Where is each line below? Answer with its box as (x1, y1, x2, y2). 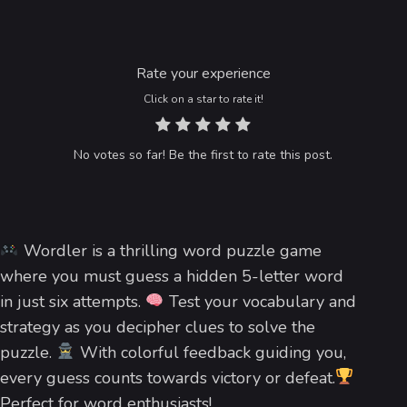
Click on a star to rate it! (143, 91, 263, 106)
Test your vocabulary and (164, 290, 356, 313)
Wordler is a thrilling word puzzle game (18, 239, 322, 262)
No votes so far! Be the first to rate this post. (74, 145, 333, 164)
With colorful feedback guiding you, (74, 341, 346, 363)
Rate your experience (135, 63, 271, 84)
